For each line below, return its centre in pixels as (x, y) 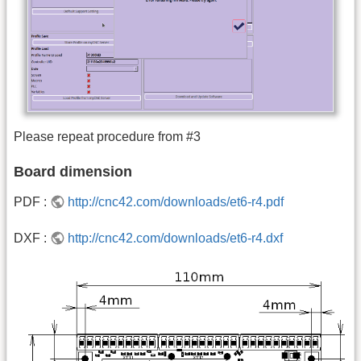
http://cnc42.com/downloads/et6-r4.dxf (176, 238)
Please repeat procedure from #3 (107, 137)
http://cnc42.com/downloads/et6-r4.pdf (176, 202)
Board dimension (73, 172)
